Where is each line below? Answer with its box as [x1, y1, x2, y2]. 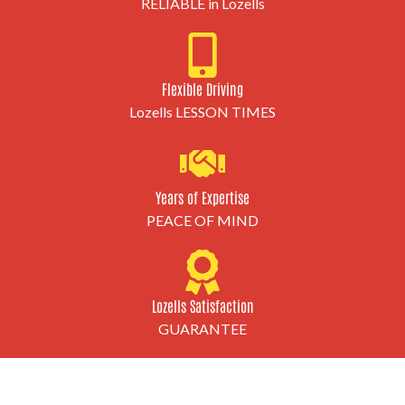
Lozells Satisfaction [151, 296, 254, 315]
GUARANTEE [158, 319, 247, 337]
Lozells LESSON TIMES [129, 102, 276, 120]
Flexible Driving [162, 79, 243, 98]
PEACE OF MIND [146, 211, 259, 229]
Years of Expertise [155, 187, 250, 206]
